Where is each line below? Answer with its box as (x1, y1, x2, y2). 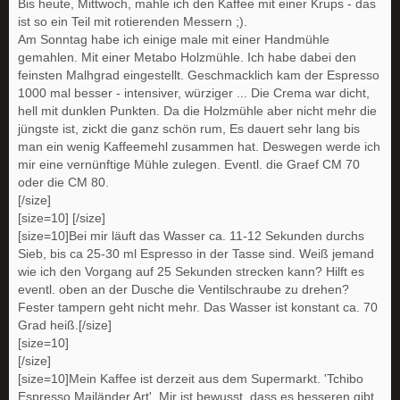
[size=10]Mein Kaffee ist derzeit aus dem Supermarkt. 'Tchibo (18, 371, 363, 387)
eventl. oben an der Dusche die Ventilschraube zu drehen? (18, 282, 349, 297)
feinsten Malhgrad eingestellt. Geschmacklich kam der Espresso (18, 68, 379, 83)
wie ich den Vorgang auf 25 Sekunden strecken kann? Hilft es (18, 264, 364, 279)
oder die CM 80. (18, 175, 109, 190)
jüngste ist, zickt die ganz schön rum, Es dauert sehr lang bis (18, 121, 360, 137)
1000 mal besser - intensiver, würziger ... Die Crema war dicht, (18, 86, 370, 101)
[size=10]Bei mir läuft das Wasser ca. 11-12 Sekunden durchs (18, 229, 364, 244)
